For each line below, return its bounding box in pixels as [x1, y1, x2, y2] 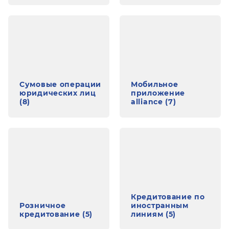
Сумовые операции [19, 80, 102, 89]
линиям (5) [131, 210, 176, 219]
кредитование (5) [19, 210, 93, 219]
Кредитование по [131, 192, 205, 201]
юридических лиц [19, 88, 96, 98]
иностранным [131, 201, 189, 210]
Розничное [19, 201, 66, 210]
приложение [131, 88, 185, 98]
